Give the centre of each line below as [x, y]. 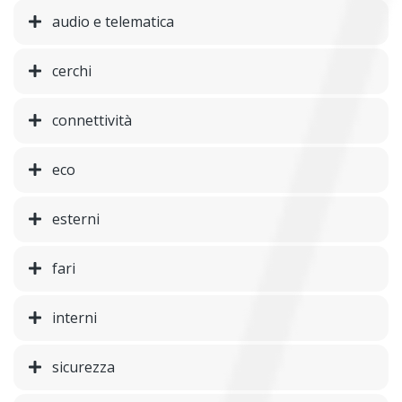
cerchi [72, 71]
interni [74, 318]
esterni [76, 219]
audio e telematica [113, 22]
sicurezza [83, 367]
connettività [92, 121]
